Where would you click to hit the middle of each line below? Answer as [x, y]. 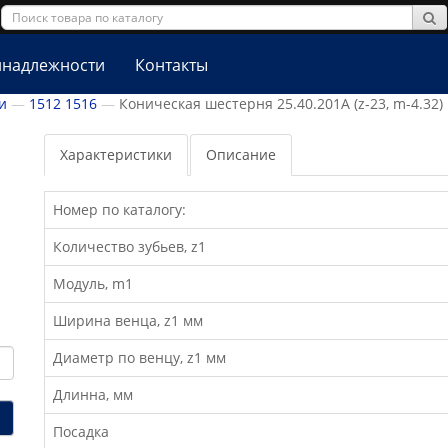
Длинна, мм [93, 394]
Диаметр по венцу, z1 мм [139, 357]
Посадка [81, 431]
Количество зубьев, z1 [129, 246]
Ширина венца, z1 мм [128, 320]
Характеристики [116, 154]
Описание [241, 154]
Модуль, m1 [93, 283]
